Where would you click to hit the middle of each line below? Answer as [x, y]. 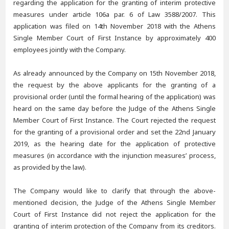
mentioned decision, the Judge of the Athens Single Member [114, 202]
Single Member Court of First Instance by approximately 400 [114, 38]
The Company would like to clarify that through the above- [114, 191]
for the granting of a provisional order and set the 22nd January [114, 132]
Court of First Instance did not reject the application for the [114, 214]
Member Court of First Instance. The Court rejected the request [114, 120]
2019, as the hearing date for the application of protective [114, 144]
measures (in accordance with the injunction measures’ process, [114, 155]
